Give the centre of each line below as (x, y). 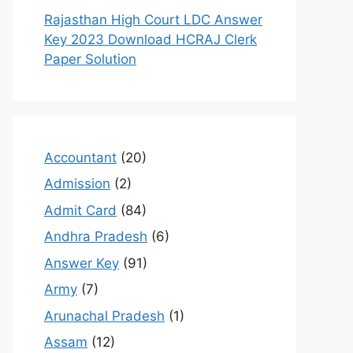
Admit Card (80, 210)
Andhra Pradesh (96, 237)
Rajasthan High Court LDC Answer (153, 19)
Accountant (80, 157)
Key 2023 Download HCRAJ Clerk (150, 39)
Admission (77, 184)
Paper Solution (90, 59)
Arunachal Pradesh (104, 316)
